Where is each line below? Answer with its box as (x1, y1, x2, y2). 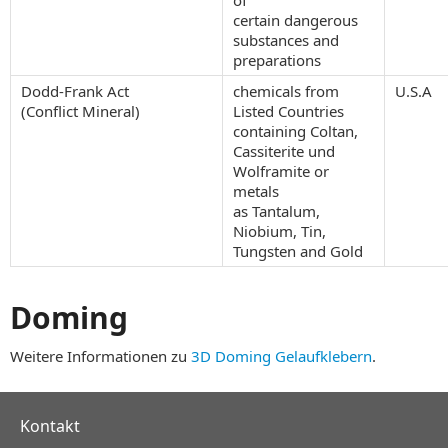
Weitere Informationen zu (10, 345, 191, 366)
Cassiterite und (233, 140, 335, 161)
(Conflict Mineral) (21, 100, 140, 121)
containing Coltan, (233, 120, 358, 141)
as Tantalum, (233, 200, 320, 221)
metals (233, 180, 279, 201)
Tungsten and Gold (233, 240, 363, 261)
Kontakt (20, 414, 80, 437)
